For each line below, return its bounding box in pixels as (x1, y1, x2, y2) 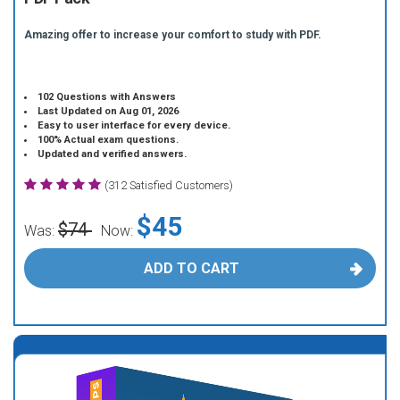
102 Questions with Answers (37, 91, 177, 103)
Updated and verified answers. (37, 148, 187, 160)
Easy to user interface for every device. (37, 120, 231, 131)
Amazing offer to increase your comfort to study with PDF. (24, 29, 321, 41)
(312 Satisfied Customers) (104, 179, 233, 192)
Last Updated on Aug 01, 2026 (37, 105, 179, 117)
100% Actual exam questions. (37, 134, 179, 146)
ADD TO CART (143, 260, 239, 277)
